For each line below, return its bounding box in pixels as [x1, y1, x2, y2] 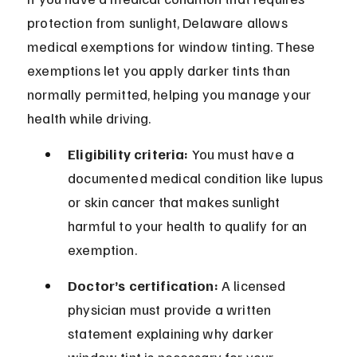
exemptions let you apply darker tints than [27, 61, 294, 80]
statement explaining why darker [68, 324, 277, 343]
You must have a [188, 145, 298, 163]
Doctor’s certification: [68, 277, 218, 295]
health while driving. [27, 109, 151, 127]
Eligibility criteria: [68, 145, 189, 163]
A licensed [218, 277, 289, 295]
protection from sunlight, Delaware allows [27, 14, 291, 32]
